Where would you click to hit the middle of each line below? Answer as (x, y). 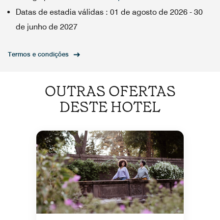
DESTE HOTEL (110, 107)
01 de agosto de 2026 (149, 12)
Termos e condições (38, 54)
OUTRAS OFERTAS (110, 91)
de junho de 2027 (47, 27)
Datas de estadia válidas (60, 12)
